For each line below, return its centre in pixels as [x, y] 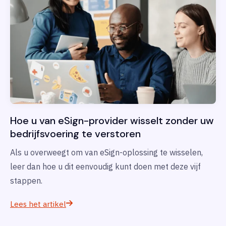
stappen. [26, 181]
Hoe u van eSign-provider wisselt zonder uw [112, 121]
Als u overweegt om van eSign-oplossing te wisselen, [106, 153]
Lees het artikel [38, 204]
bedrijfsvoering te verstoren [75, 134]
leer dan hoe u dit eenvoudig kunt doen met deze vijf [105, 167]
